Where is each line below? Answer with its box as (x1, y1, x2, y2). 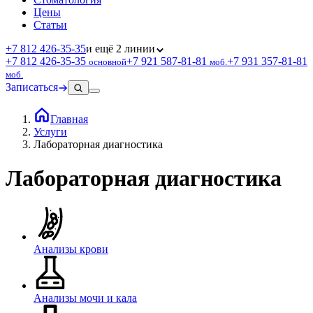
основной (89, 56, 126, 67)
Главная (50, 112, 88, 125)
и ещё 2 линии (86, 42, 155, 54)
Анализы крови (34, 242, 108, 255)
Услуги (34, 125, 67, 138)
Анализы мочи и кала (34, 291, 137, 304)
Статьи (34, 18, 67, 31)
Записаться (6, 80, 58, 93)
